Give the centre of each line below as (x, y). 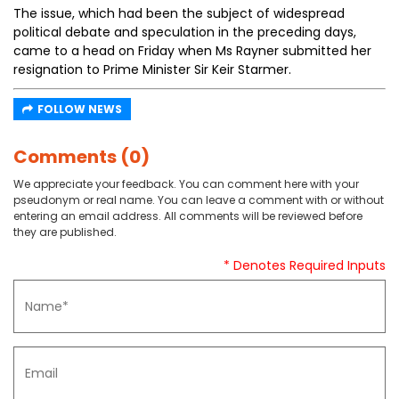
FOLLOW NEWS (80, 109)
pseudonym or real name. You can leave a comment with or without (199, 200)
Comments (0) (81, 157)
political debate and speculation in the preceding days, (185, 32)
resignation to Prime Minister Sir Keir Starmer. (152, 69)
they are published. (65, 232)
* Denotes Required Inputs (305, 265)
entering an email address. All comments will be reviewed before (188, 216)
